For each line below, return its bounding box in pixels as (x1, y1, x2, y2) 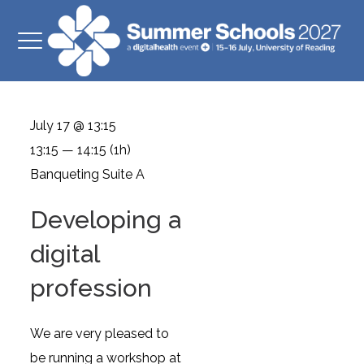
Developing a (30, 206, 182, 234)
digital (30, 240, 100, 268)
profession (30, 274, 153, 302)
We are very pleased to (30, 326, 170, 341)
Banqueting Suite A (30, 167, 145, 182)
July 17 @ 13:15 (30, 118, 117, 133)
